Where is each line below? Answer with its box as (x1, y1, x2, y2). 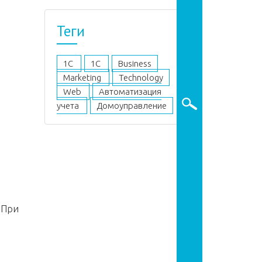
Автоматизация (99, 87, 161, 96)
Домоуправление (96, 101, 167, 111)
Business (118, 58, 151, 68)
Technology (119, 73, 163, 82)
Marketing (63, 73, 103, 82)
